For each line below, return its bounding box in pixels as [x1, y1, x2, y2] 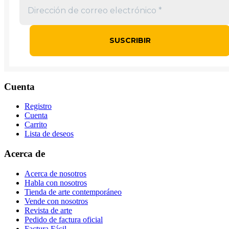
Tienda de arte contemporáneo [25, 187, 122, 196]
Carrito [25, 120, 47, 129]
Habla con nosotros [25, 178, 87, 187]
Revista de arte [25, 205, 72, 215]
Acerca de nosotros [25, 169, 86, 178]
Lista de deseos [25, 129, 74, 139]
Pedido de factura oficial [25, 215, 103, 224]
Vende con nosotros [25, 196, 88, 205]
